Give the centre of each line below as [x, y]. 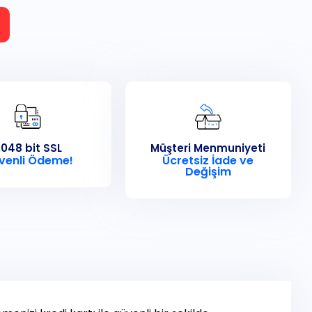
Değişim [208, 172]
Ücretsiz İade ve [208, 161]
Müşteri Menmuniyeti [208, 148]
